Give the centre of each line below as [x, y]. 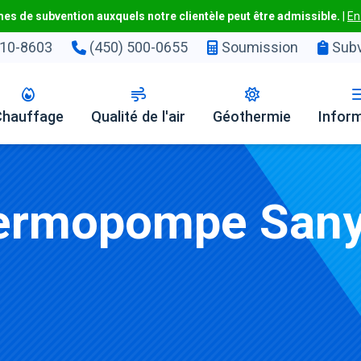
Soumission [258, 47]
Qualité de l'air [139, 116]
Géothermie [252, 116]
